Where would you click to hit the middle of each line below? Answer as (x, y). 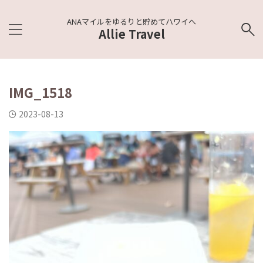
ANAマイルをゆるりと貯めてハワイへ (131, 21)
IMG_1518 (41, 92)
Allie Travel (131, 34)
